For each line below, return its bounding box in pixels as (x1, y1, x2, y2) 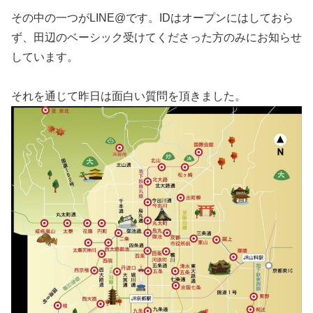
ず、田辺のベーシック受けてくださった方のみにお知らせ (11, 31, 302, 43)
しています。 (11, 50, 78, 63)
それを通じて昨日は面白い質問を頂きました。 (11, 90, 246, 103)
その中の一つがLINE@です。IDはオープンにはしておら (11, 11, 293, 24)
